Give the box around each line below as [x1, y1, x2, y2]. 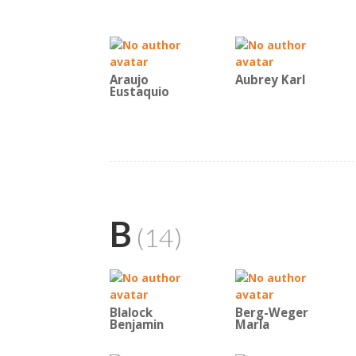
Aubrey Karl [235, 72, 305, 88]
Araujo [110, 72, 149, 88]
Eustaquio [110, 83, 169, 100]
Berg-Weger [235, 304, 308, 321]
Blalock [110, 304, 153, 321]
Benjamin [110, 316, 164, 333]
